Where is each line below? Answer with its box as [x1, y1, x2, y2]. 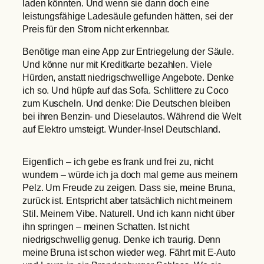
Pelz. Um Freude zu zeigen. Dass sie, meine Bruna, [22, 181, 236, 193]
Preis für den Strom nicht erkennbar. [22, 24, 170, 35]
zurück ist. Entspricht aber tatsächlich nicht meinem [22, 194, 232, 206]
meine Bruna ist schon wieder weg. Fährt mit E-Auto [22, 246, 236, 258]
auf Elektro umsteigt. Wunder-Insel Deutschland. [22, 124, 221, 135]
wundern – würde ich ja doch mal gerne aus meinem [22, 169, 238, 180]
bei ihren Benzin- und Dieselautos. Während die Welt [22, 111, 241, 122]
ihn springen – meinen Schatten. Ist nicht [22, 220, 189, 232]
